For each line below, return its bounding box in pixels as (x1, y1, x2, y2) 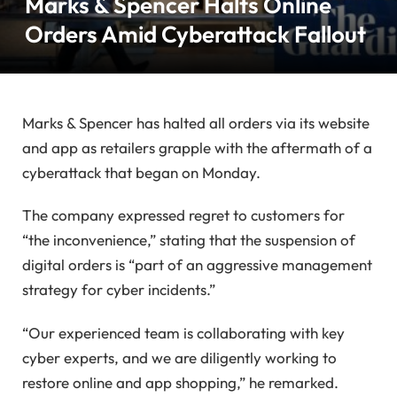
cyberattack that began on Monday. (22, 163, 261, 182)
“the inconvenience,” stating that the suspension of (22, 230, 355, 250)
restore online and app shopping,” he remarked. (22, 372, 339, 392)
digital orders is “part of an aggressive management (22, 255, 372, 275)
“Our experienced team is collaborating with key (22, 323, 345, 342)
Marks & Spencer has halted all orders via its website (22, 113, 370, 132)
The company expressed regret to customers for (22, 206, 345, 225)
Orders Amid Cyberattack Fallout (25, 19, 366, 49)
